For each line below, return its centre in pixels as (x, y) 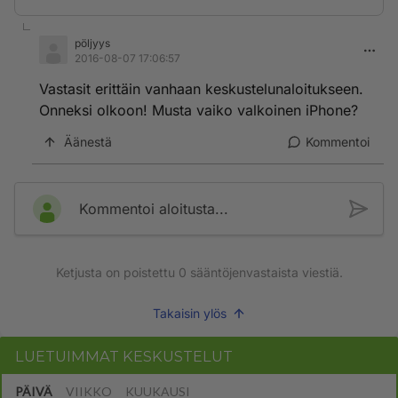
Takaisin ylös (189, 313)
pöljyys (92, 43)
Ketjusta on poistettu (117, 272)
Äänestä (88, 142)
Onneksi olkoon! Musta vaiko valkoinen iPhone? (199, 110)
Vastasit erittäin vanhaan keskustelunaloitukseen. (201, 89)
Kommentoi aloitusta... (154, 209)
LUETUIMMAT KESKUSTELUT (124, 356)
